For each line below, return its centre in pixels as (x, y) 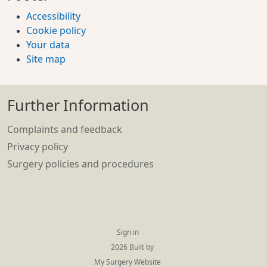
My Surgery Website (128, 262)
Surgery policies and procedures (80, 164)
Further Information (78, 105)
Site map (46, 59)
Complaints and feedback (65, 129)
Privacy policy (38, 147)
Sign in (128, 232)
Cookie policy (56, 30)
